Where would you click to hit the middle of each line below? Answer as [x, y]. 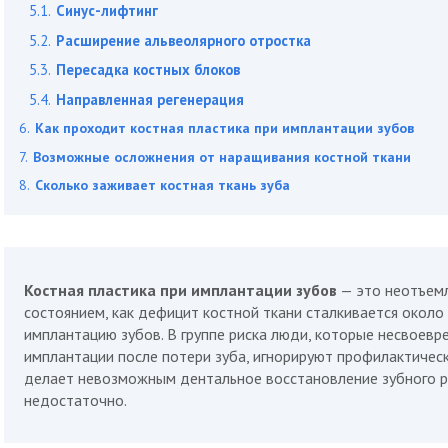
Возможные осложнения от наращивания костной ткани [222, 156]
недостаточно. [75, 400]
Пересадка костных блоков [148, 70]
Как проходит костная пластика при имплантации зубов [224, 128]
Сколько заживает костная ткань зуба [162, 185]
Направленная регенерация [150, 99]
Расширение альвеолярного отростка [183, 40]
